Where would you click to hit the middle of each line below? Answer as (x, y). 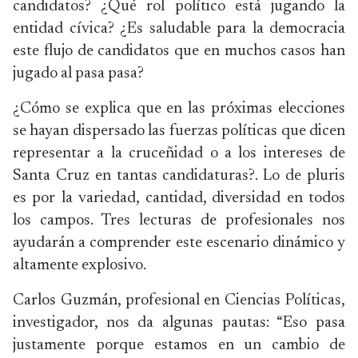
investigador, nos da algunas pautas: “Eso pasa (179, 323)
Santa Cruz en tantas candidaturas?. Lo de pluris (179, 176)
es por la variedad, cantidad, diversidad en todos (179, 198)
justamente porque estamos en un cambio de (179, 345)
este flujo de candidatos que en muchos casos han (179, 51)
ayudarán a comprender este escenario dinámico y (179, 243)
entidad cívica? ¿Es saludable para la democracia (179, 29)
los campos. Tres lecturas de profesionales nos (179, 221)
